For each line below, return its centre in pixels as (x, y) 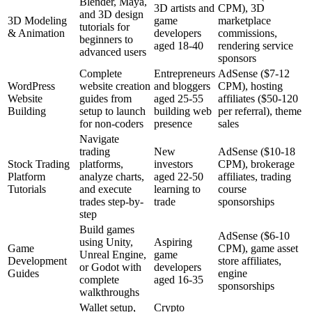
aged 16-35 (179, 280)
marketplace (244, 21)
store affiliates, (250, 261)
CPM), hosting (250, 86)
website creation (115, 86)
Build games (107, 230)
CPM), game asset (258, 249)
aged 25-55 (179, 99)
